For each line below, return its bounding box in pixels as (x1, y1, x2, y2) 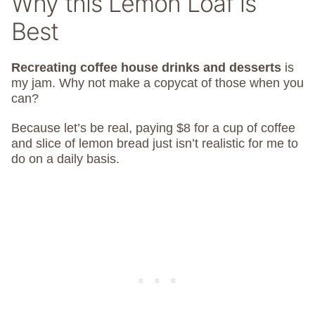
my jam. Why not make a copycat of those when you (11, 76, 304, 90)
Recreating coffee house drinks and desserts (11, 60, 281, 75)
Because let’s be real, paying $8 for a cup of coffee (11, 121, 295, 135)
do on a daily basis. (11, 152, 120, 166)
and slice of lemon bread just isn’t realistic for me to (11, 136, 298, 150)
